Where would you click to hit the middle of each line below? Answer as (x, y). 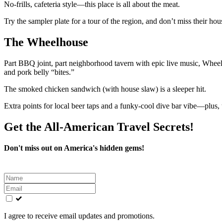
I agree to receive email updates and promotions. (79, 216)
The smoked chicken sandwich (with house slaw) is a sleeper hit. (105, 89)
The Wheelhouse (46, 42)
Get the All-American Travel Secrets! (99, 127)
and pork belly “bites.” (39, 72)
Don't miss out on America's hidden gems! (74, 148)
